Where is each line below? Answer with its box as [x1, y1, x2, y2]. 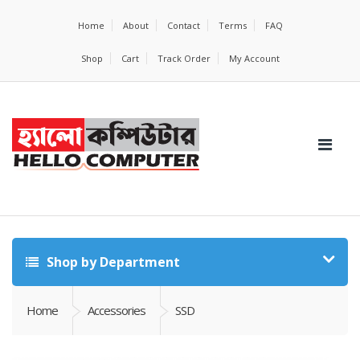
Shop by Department [43, 253, 180, 271]
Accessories [88, 302, 145, 318]
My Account [228, 52, 280, 64]
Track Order [157, 52, 211, 64]
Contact [166, 19, 200, 31]
